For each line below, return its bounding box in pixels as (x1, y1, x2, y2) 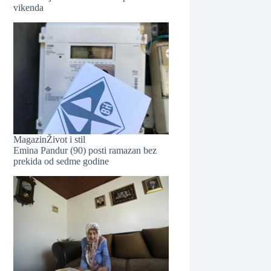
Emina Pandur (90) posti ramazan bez (13, 145, 157, 156)
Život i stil (47, 134, 86, 145)
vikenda (13, 2, 44, 13)
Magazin (13, 134, 47, 145)
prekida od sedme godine (13, 156, 109, 167)
